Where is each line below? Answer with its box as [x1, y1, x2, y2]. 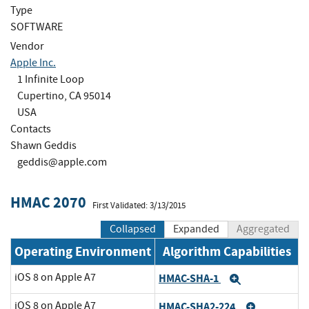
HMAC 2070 [10, 192, 86, 214]
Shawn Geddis [10, 138, 77, 152]
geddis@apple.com [17, 154, 107, 169]
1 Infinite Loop [17, 72, 84, 86]
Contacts [10, 121, 51, 136]
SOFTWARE [10, 19, 63, 34]
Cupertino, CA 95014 [17, 88, 111, 103]
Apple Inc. [10, 55, 56, 70]
